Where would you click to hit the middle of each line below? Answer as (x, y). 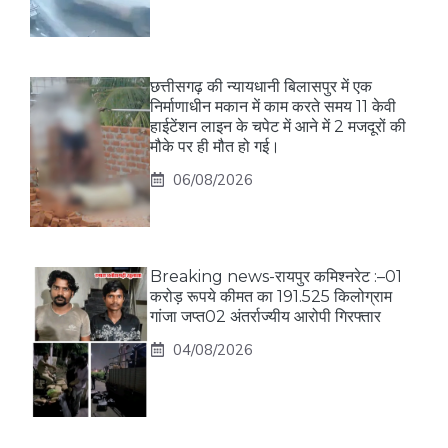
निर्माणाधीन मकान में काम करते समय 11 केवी (273, 107)
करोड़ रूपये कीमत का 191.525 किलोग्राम (271, 297)
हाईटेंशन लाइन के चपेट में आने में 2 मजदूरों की (278, 127)
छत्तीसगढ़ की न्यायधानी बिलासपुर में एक (261, 87)
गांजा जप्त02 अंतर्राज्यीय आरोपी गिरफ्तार (265, 317)
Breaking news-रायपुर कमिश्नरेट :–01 (276, 277)
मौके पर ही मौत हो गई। (215, 147)
